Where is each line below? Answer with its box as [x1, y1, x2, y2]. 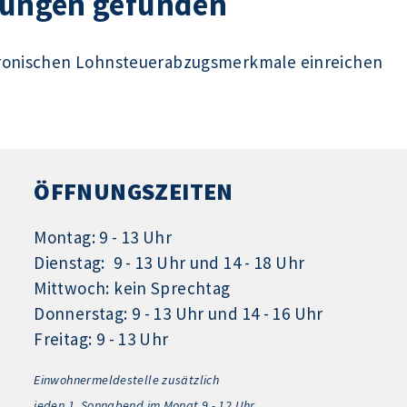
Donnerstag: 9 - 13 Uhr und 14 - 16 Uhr [34, 303, 323, 325]
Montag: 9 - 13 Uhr [34, 226, 173, 249]
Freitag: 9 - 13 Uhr [34, 328, 169, 351]
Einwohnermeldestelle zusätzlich [34, 371, 220, 388]
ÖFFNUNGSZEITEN [34, 175, 233, 206]
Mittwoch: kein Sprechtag [34, 277, 231, 300]
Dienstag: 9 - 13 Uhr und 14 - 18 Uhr [34, 252, 305, 274]
